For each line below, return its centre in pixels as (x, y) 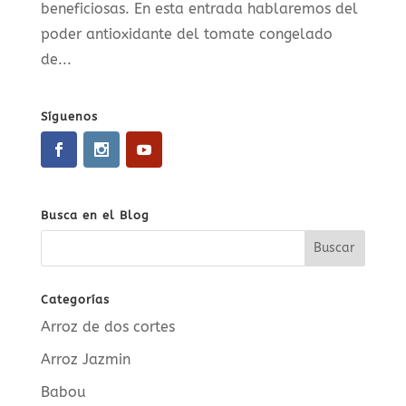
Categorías (75, 299)
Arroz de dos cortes (107, 326)
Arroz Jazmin (85, 359)
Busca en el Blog (95, 215)
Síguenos (69, 116)
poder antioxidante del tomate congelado (186, 34)
